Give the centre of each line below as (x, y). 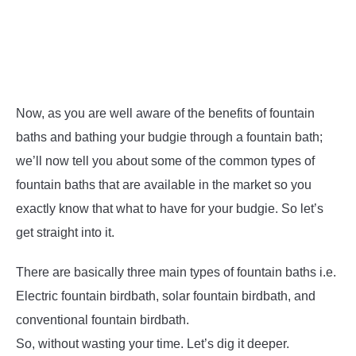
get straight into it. (65, 233)
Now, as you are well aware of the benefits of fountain (165, 114)
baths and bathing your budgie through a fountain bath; (169, 137)
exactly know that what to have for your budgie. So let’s (170, 209)
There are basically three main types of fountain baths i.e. (176, 273)
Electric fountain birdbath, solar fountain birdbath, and (166, 296)
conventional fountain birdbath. (103, 320)
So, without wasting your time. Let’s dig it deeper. (153, 344)
